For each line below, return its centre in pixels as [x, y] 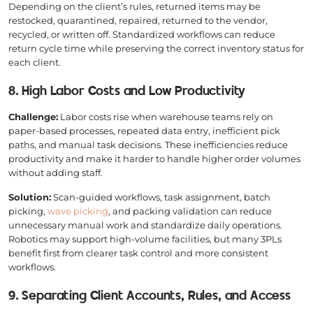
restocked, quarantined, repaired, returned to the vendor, [138, 20]
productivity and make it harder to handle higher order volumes [154, 158]
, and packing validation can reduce [190, 211]
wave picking [78, 211]
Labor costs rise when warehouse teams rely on [166, 116]
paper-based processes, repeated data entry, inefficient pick [144, 130]
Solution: [30, 197]
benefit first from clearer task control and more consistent [138, 253]
